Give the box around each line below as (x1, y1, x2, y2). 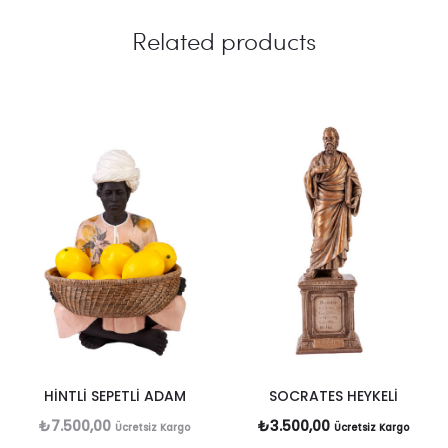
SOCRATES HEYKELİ (269, 385, 398, 406)
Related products (132, 23, 316, 57)
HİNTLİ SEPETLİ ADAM (43, 385, 186, 406)
